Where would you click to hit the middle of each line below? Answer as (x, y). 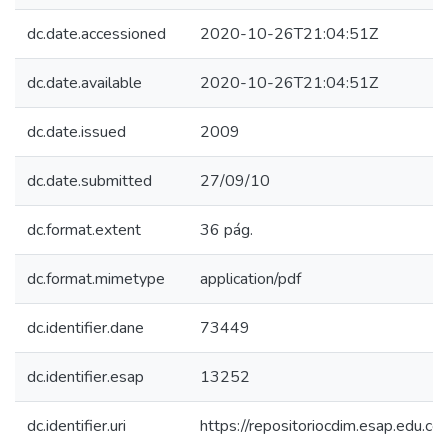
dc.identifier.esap (85, 377)
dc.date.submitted (89, 181)
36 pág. (226, 230)
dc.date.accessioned (96, 34)
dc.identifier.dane (85, 328)
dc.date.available (84, 83)
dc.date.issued (76, 132)
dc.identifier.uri (76, 426)
